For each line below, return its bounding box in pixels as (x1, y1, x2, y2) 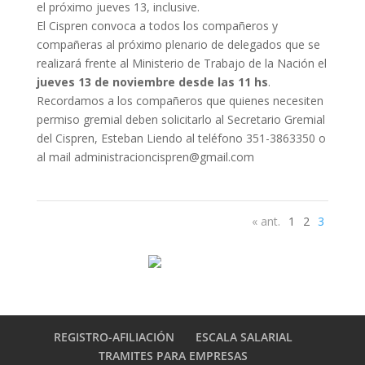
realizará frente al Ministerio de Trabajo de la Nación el (36, 55, 327, 71)
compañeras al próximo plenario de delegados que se (36, 37, 320, 52)
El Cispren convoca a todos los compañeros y (36, 18, 278, 33)
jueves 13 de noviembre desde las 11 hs (36, 74, 268, 90)
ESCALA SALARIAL (196, 329, 293, 345)
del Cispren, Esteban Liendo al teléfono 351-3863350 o (36, 130, 326, 146)
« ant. (252, 213, 281, 229)
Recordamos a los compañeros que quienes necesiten (36, 93, 323, 108)
